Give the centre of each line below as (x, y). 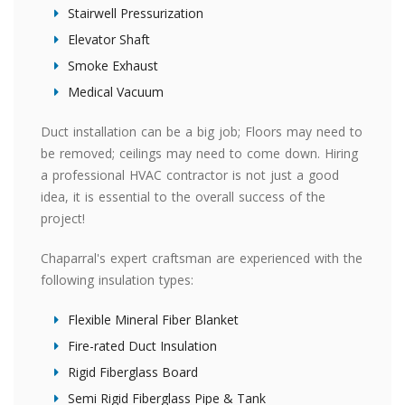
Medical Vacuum (116, 92)
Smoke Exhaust (113, 66)
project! (63, 218)
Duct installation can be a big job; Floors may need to (202, 132)
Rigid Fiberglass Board (133, 372)
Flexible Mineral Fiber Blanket (153, 320)
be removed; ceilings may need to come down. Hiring (199, 153)
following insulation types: (117, 280)
